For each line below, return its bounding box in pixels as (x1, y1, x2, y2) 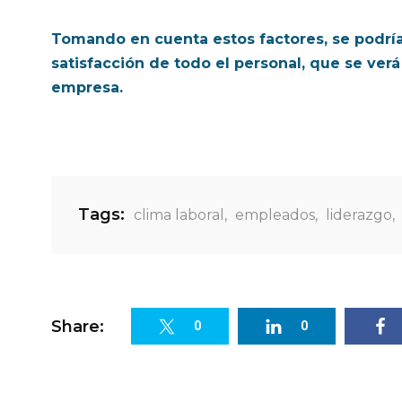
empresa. (51, 79, 127, 96)
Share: (51, 316, 104, 336)
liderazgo (326, 206, 392, 223)
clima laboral (134, 206, 224, 223)
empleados (235, 206, 315, 223)
